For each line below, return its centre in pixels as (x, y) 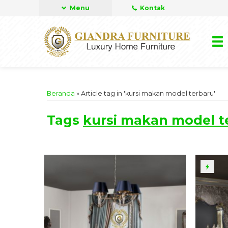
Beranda (61, 93)
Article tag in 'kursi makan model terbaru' (148, 93)
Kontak (151, 8)
